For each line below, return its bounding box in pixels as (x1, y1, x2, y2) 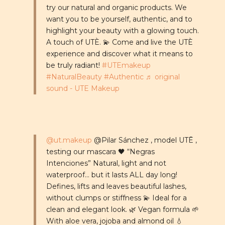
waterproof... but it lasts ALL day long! (46, 170, 177, 179)
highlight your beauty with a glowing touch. (46, 26, 199, 35)
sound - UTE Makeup (46, 83, 120, 93)
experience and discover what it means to (46, 49, 193, 58)
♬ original (145, 72, 180, 81)
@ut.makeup (46, 135, 92, 145)
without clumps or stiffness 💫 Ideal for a (46, 193, 187, 202)
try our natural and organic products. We (46, 3, 187, 12)
